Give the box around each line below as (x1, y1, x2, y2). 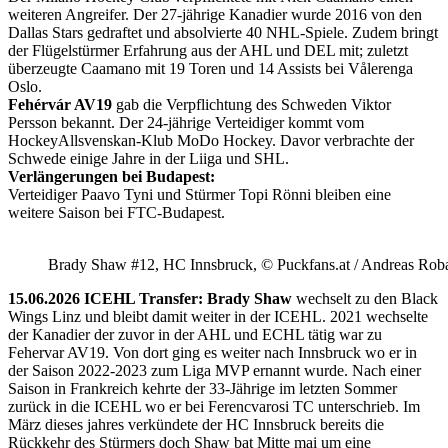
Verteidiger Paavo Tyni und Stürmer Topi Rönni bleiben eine (8, 185, 391, 203)
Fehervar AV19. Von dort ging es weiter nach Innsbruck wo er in (8, 343, 417, 361)
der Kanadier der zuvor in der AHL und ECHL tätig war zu (8, 325, 382, 343)
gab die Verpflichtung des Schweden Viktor (112, 95, 391, 113)
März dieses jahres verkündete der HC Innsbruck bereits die (8, 415, 384, 433)
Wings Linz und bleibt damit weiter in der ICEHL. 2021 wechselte (8, 307, 428, 325)
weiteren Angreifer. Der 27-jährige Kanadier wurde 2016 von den (8, 5, 422, 23)
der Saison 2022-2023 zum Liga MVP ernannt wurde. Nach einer (8, 361, 421, 379)
